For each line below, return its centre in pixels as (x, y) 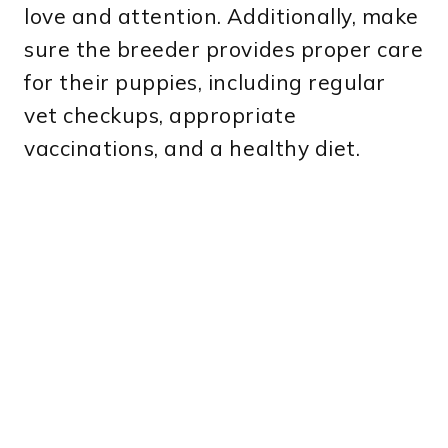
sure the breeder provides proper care (224, 49)
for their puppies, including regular (205, 82)
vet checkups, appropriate (160, 115)
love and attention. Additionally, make (221, 16)
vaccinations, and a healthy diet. (192, 148)
